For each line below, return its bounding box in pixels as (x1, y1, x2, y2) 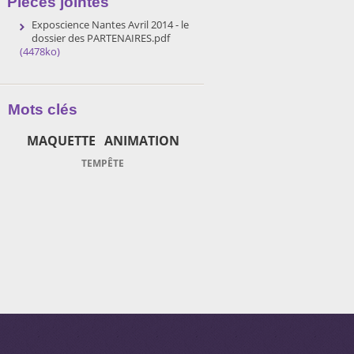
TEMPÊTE (81, 156, 124, 170)
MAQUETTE (26, 132, 96, 149)
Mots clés (8, 101, 77, 118)
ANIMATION (104, 132, 179, 149)
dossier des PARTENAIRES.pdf (32, 31, 170, 45)
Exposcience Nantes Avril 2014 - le (32, 17, 189, 32)
